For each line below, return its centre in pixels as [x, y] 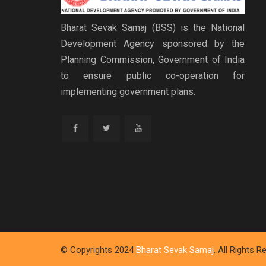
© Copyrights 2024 [98, 250]
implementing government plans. [128, 92]
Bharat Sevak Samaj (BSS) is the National [153, 28]
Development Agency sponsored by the [153, 44]
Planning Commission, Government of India [153, 60]
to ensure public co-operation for [153, 76]
